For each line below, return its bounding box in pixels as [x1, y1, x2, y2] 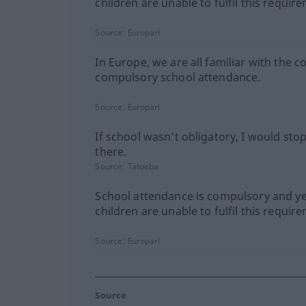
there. [95, 143, 127, 159]
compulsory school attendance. [95, 69, 261, 85]
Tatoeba [127, 160, 158, 172]
